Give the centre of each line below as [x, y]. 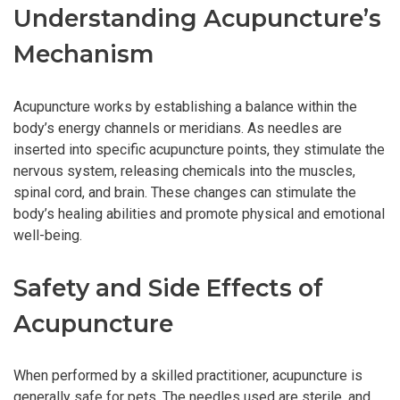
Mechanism [83, 54]
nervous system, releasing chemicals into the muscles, [184, 171]
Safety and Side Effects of [168, 287]
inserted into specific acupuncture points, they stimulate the [199, 149]
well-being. [48, 235]
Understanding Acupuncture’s [197, 19]
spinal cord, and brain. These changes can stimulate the [185, 192]
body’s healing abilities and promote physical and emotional [199, 213]
